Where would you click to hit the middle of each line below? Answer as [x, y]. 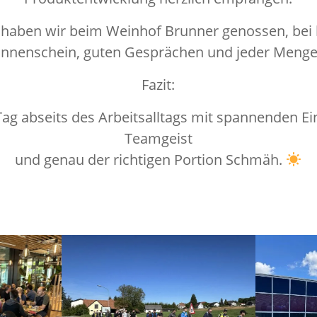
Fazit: [158, 84]
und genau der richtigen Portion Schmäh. [151, 159]
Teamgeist [158, 138]
